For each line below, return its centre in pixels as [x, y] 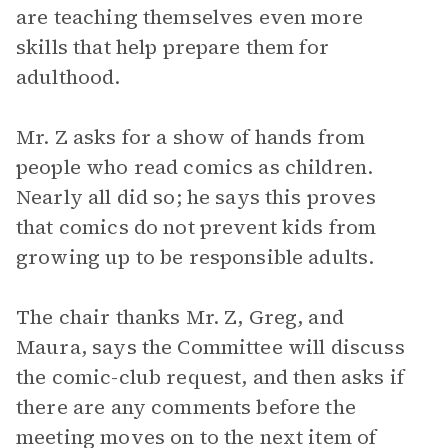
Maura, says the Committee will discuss [210, 347]
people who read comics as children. [195, 167]
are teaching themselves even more [189, 17]
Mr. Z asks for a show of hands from [191, 137]
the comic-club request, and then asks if [210, 377]
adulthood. [68, 77]
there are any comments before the [186, 407]
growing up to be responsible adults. [195, 257]
